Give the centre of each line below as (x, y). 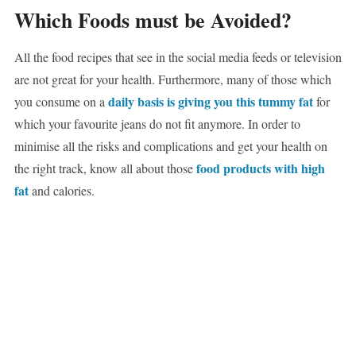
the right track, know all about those (105, 168)
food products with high (260, 168)
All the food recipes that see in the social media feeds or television (178, 57)
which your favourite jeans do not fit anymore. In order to (157, 124)
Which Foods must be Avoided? (153, 20)
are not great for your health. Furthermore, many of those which (172, 79)
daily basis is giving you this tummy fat (210, 102)
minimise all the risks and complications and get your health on (170, 146)
